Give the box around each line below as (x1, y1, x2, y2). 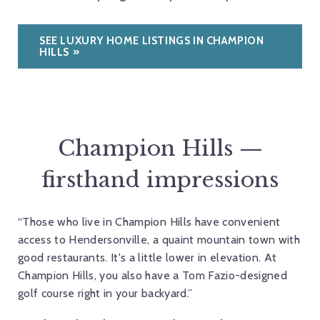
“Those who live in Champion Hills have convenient (18, 214, 281, 229)
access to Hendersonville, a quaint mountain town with (18, 232, 301, 246)
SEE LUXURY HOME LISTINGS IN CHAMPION (39, 34, 264, 47)
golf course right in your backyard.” (18, 286, 193, 300)
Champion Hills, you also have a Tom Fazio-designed (18, 268, 287, 282)
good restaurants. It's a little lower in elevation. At (18, 250, 277, 264)
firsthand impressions (41, 166, 279, 193)
